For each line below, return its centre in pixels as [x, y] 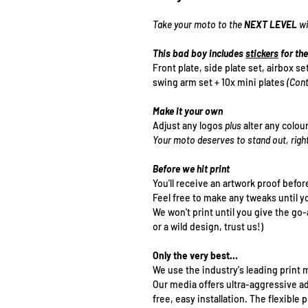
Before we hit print [191, 169]
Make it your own [188, 111]
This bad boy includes [199, 54]
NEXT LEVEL [269, 25]
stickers [262, 54]
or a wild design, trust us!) [208, 227]
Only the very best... [195, 256]
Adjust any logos [189, 126]
